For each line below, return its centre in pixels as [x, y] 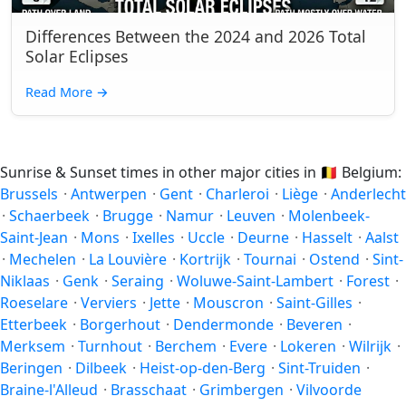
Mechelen [43, 259]
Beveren [314, 324]
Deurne [263, 237]
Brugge [128, 216]
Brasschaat [149, 390]
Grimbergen [242, 390]
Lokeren [308, 346]
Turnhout [110, 346]
